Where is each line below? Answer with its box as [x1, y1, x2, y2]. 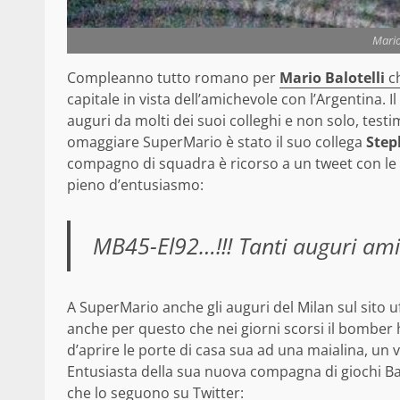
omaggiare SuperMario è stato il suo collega [67, 132, 362, 153]
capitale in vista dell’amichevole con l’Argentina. [67, 89, 389, 110]
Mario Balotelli [279, 68, 385, 88]
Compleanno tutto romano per [67, 68, 279, 88]
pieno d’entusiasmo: [67, 175, 204, 196]
